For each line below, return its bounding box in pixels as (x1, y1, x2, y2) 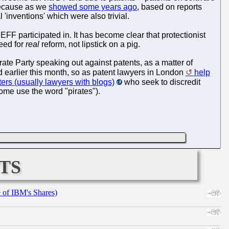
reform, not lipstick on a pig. (39, 39, 140, 49)
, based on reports (137, 2, 202, 11)
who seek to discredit (122, 77, 200, 86)
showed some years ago (49, 2, 137, 11)
